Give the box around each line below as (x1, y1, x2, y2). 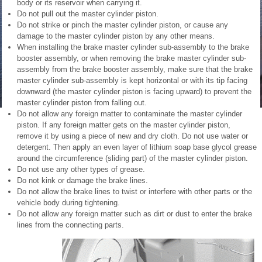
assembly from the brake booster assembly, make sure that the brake (17, 65, 253, 74)
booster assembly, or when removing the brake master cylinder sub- (17, 54, 246, 63)
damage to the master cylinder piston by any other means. (17, 32, 215, 40)
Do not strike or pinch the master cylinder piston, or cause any (17, 20, 228, 29)
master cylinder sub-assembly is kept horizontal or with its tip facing (17, 76, 247, 85)
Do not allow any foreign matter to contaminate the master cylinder (17, 109, 242, 118)
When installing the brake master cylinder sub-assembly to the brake (17, 43, 249, 51)
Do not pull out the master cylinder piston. (17, 9, 158, 18)
